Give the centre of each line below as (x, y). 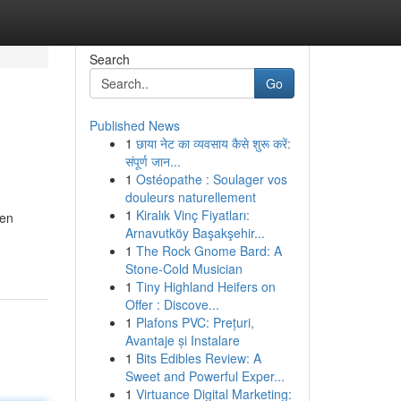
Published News (134, 125)
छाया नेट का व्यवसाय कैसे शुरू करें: (213, 143)
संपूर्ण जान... (153, 161)
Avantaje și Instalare (182, 340)
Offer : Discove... (172, 304)
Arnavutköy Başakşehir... (195, 233)
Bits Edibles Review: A (198, 358)
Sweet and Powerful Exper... (205, 376)
